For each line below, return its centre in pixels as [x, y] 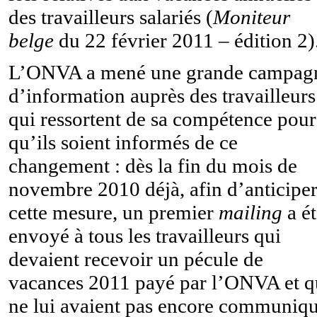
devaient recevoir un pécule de [136, 259]
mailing [250, 212]
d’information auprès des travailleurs [162, 95]
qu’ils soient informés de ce [123, 142]
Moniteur [252, 17]
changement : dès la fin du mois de [153, 165]
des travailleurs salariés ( [111, 17]
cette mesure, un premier [114, 212]
